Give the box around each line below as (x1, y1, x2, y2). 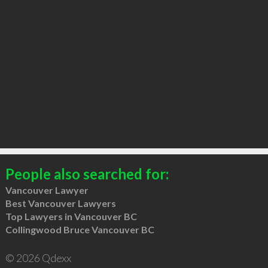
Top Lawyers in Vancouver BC (5, 210, 137, 222)
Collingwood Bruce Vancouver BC (5, 223, 154, 235)
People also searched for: (5, 165, 169, 182)
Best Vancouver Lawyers (5, 197, 116, 209)
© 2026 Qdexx (5, 251, 71, 264)
